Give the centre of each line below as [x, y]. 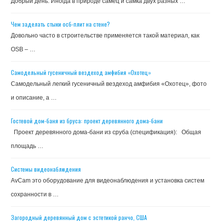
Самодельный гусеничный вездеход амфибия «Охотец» [81, 73]
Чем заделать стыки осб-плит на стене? [61, 24]
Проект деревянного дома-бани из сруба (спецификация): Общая [106, 132]
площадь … [27, 146]
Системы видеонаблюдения [46, 169]
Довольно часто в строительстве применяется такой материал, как [105, 36]
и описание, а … [34, 98]
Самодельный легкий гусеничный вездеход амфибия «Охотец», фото [109, 84]
